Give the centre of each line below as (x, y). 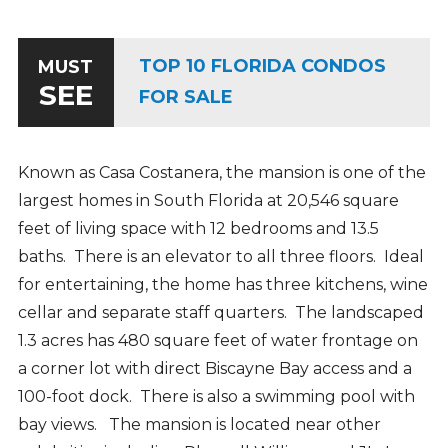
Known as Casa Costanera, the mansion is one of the (221, 172)
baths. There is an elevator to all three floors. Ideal (220, 256)
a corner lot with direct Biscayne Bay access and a (214, 368)
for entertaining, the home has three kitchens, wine (222, 284)
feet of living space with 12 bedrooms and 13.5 (198, 228)
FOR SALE (185, 97)
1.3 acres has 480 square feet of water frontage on (217, 340)
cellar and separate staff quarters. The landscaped (220, 312)
